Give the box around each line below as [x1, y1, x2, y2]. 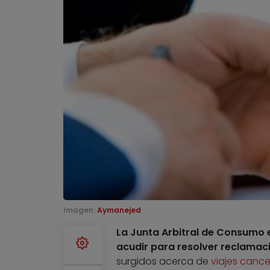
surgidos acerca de [116, 254, 211, 269]
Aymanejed [96, 205, 141, 216]
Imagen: [63, 205, 97, 216]
